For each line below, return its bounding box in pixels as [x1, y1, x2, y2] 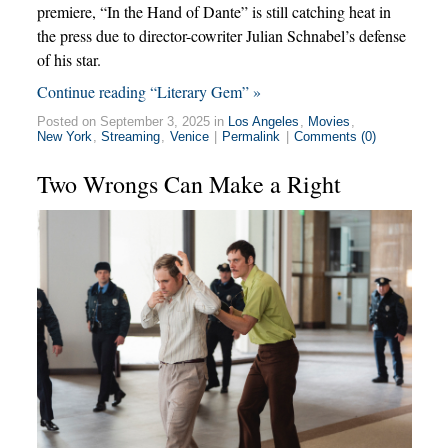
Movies [308, 113, 351, 129]
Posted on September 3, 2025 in [36, 113, 228, 129]
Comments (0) [293, 128, 376, 144]
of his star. [36, 48, 101, 70]
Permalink [222, 128, 281, 144]
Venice [169, 128, 209, 144]
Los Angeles [228, 113, 300, 129]
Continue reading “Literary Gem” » [36, 80, 261, 102]
